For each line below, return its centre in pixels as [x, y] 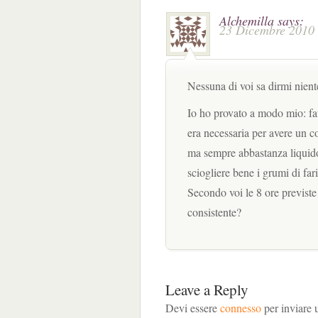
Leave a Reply [207, 290]
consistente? [214, 212]
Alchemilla [247, 21]
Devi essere [193, 308]
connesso [241, 308]
